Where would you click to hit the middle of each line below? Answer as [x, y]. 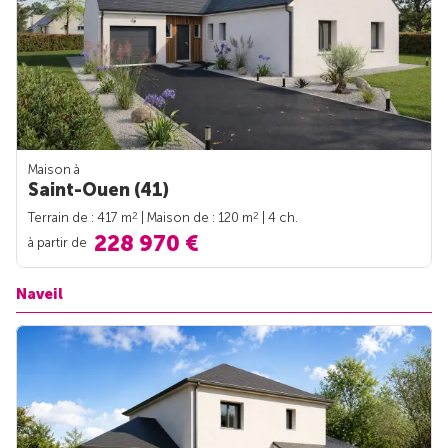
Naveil [39, 293]
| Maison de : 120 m [195, 217]
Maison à [54, 169]
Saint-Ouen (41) [98, 189]
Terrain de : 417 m [80, 217]
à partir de [59, 242]
